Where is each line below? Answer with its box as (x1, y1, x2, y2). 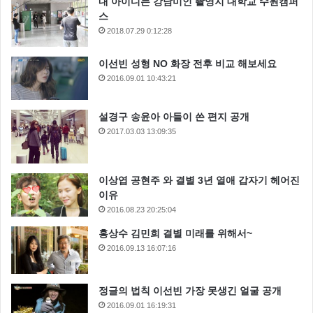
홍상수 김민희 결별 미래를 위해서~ (99, 228, 252, 240)
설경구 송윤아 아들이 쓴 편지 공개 (99, 111, 249, 123)
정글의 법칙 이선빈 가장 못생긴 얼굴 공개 (99, 284, 282, 296)
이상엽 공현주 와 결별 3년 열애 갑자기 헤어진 (99, 175, 300, 187)
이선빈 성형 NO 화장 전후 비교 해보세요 (99, 58, 277, 70)
